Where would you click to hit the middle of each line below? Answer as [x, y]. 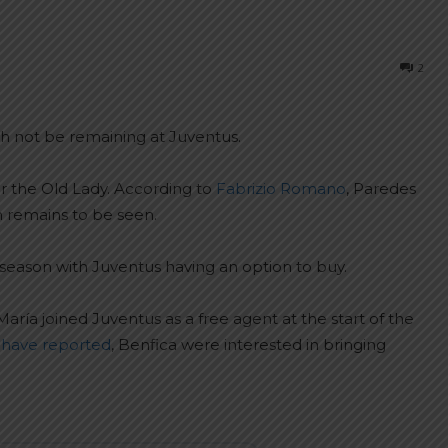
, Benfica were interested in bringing [248, 344]
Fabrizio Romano [281, 188]
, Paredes [381, 188]
